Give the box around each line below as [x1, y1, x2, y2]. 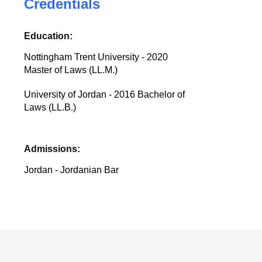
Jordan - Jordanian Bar [24, 165, 119, 175]
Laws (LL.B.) [24, 102, 77, 112]
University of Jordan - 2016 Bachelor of [24, 89, 185, 99]
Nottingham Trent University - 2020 [24, 52, 168, 62]
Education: [24, 31, 73, 41]
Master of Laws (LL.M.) [24, 65, 118, 75]
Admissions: [24, 144, 81, 154]
